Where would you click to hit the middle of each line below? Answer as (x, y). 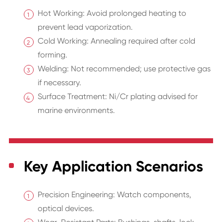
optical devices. (66, 209)
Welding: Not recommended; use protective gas (124, 69)
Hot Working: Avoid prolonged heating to (112, 13)
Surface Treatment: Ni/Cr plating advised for (117, 97)
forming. (52, 55)
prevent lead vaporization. (85, 27)
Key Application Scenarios (113, 167)
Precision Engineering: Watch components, (114, 195)
